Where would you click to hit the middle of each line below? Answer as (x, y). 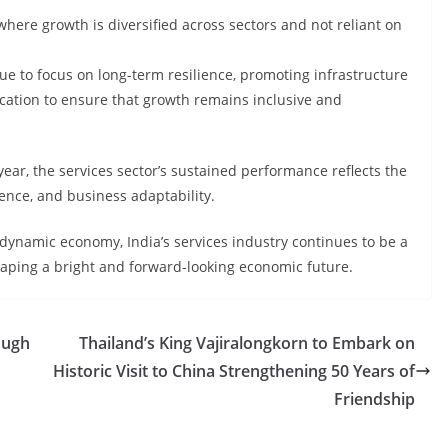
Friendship (374, 399)
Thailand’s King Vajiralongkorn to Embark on (247, 343)
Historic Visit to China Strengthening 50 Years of (234, 371)
